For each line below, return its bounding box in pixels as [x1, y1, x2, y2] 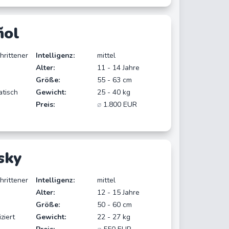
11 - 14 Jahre [97, 62, 140, 73]
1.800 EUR [101, 99, 138, 109]
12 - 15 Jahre [97, 187, 140, 197]
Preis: [35, 99, 55, 109]
